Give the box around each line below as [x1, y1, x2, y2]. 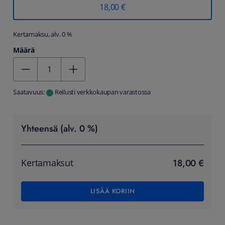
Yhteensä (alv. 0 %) [21, 122, 98, 136]
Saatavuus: [13, 88, 45, 97]
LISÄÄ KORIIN [90, 186, 135, 196]
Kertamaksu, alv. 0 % [13, 30, 72, 39]
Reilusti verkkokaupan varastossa [54, 88, 151, 97]
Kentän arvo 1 [13, 58, 65, 69]
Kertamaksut [21, 157, 73, 169]
